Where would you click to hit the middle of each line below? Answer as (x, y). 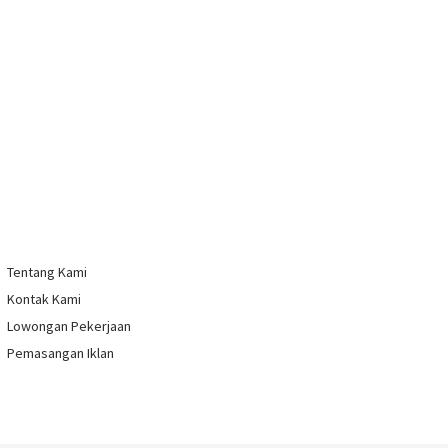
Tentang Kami (47, 272)
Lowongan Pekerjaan (69, 326)
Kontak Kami (44, 299)
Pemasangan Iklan (60, 353)
